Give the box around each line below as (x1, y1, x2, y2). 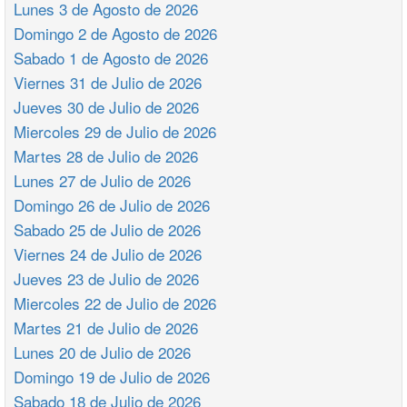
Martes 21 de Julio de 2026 (14, 316, 198, 339)
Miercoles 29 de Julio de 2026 (14, 120, 216, 143)
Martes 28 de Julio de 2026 (14, 144, 198, 167)
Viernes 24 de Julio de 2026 (14, 243, 202, 265)
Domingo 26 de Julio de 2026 (14, 194, 210, 216)
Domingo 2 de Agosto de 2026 (14, 22, 217, 45)
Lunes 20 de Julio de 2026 (14, 341, 191, 363)
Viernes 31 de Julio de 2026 (14, 71, 202, 94)
